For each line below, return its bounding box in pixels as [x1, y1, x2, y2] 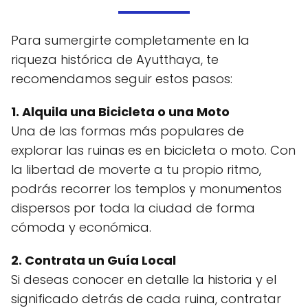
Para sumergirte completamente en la [11, 31, 250, 49]
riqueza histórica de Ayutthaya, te [11, 50, 219, 68]
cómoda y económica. [11, 218, 151, 236]
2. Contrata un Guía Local [11, 251, 176, 269]
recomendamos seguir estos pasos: [11, 69, 232, 87]
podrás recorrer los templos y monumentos [11, 179, 282, 197]
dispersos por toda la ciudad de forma [11, 199, 255, 217]
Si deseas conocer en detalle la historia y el [11, 270, 276, 288]
